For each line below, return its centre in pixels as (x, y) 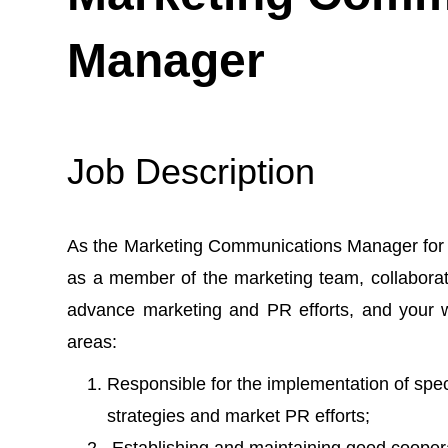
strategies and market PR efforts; (239, 415)
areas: (92, 341)
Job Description (191, 171)
